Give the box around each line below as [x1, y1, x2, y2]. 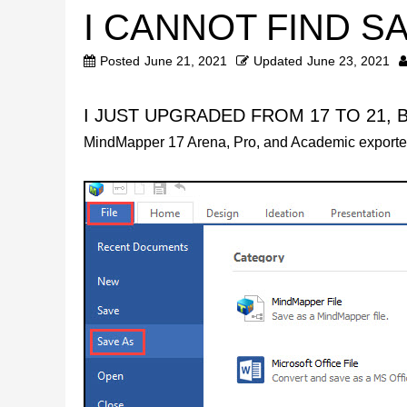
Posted [100, 54, 140, 69]
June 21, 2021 [144, 54, 227, 69]
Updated [253, 54, 303, 69]
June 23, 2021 [307, 54, 390, 69]
